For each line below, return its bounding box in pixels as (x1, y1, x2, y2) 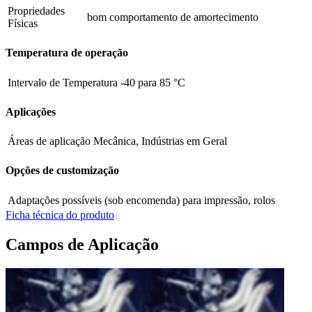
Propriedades (8, 5, 65, 17)
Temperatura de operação (6, 47, 128, 59)
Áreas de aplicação (8, 135, 91, 148)
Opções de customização (6, 164, 119, 177)
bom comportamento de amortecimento (87, 11, 258, 24)
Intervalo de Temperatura (8, 76, 118, 88)
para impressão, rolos (182, 194, 275, 206)
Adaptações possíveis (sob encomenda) (8, 194, 180, 206)
